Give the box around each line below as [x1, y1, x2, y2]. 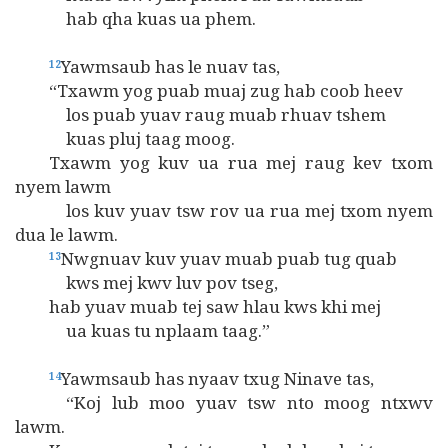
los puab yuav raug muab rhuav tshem [15, 103, 386, 126]
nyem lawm [15, 175, 111, 198]
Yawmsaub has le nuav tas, [61, 55, 280, 78]
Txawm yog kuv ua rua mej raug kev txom [15, 151, 433, 174]
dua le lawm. [15, 223, 118, 246]
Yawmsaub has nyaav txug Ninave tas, [61, 367, 374, 390]
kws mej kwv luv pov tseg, [15, 271, 278, 294]
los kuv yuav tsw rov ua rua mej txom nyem [15, 199, 433, 222]
